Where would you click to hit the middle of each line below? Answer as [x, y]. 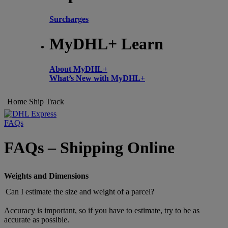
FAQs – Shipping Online [89, 148]
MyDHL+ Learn [106, 44]
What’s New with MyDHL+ [97, 78]
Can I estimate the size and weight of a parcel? [80, 192]
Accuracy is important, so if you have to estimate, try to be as [102, 211]
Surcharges [69, 19]
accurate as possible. [37, 220]
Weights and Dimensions [46, 176]
